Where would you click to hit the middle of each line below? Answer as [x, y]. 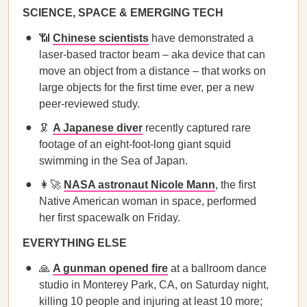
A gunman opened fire [110, 268]
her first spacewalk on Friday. [110, 218]
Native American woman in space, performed [148, 201]
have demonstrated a [201, 38]
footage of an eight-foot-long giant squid [135, 144]
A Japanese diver [98, 128]
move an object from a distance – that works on [152, 71]
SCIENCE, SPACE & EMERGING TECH [123, 13]
